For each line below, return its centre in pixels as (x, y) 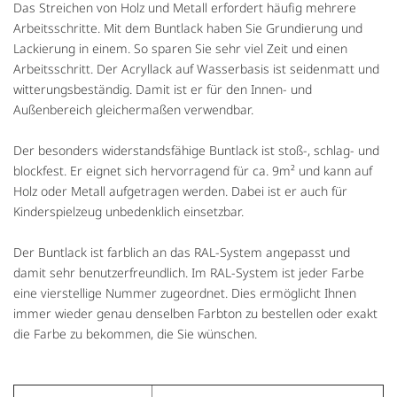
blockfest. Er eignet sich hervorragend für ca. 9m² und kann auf (193, 171)
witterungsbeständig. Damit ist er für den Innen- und (163, 90)
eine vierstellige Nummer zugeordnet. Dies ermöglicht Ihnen (185, 293)
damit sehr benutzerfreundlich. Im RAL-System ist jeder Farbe (189, 273)
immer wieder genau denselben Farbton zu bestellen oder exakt (195, 314)
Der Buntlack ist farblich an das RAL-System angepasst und (182, 253)
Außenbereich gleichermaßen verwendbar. (133, 110)
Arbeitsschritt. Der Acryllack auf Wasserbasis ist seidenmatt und (196, 69)
